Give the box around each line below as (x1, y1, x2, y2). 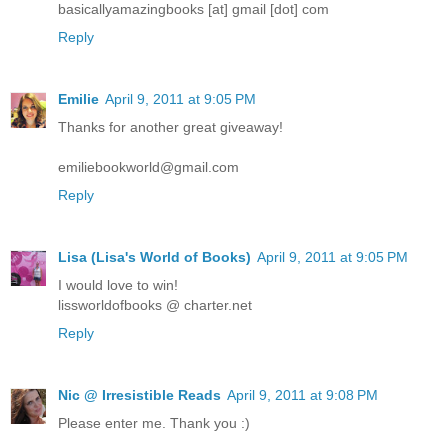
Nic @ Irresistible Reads (58, 386, 221, 403)
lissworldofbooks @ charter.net (58, 296, 252, 313)
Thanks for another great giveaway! (58, 118, 283, 135)
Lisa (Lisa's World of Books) (58, 248, 251, 265)
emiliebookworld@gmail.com (58, 158, 239, 175)
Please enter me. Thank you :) (58, 414, 250, 431)
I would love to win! (58, 276, 178, 293)
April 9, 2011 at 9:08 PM (227, 386, 378, 403)
